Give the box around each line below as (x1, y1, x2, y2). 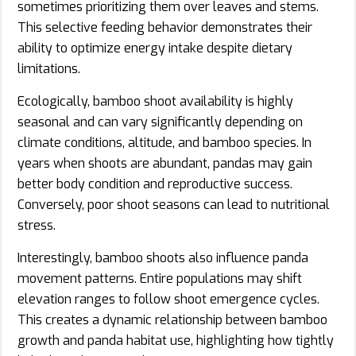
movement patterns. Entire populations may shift (17, 269, 302, 287)
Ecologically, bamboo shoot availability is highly (17, 92, 293, 110)
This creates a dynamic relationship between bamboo (17, 311, 327, 328)
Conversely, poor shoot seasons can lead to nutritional (17, 195, 330, 213)
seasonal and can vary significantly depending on (17, 113, 303, 130)
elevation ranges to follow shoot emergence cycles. (17, 290, 319, 308)
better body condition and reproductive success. (17, 175, 292, 192)
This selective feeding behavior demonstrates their (17, 18, 312, 36)
